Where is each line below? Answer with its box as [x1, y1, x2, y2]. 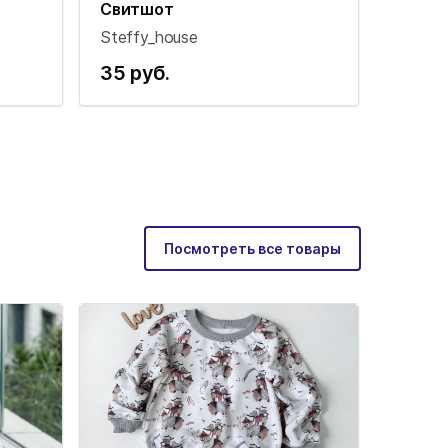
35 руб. [100, 60, 170, 85]
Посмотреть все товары [164, 239, 341, 257]
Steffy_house [100, 26, 198, 47]
